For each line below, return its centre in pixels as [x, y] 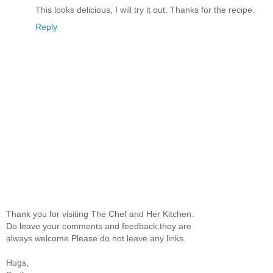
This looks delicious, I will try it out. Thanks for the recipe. [145, 9]
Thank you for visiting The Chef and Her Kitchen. [100, 214]
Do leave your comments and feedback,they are [99, 226]
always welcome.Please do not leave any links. [96, 239]
